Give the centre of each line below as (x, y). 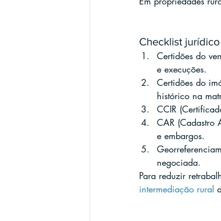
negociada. (179, 162)
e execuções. (182, 69)
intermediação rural (177, 189)
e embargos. (181, 136)
